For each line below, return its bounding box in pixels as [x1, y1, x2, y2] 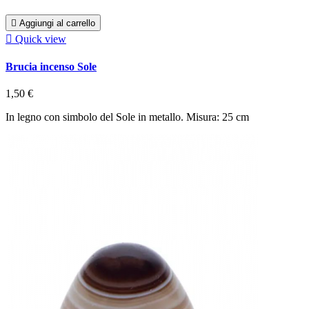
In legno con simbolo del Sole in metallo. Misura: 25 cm [6, 111, 249, 123]
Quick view [15, 32, 66, 45]
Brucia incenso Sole [6, 60, 97, 72]
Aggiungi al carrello [19, 17, 95, 28]
